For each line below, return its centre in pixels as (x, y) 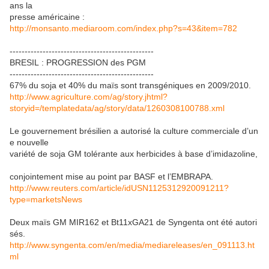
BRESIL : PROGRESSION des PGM (78, 62)
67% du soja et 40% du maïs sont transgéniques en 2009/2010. (131, 85)
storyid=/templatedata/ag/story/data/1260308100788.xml (117, 108)
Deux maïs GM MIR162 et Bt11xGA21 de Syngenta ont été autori (133, 222)
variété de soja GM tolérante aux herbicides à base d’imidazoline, (134, 154)
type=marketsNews (46, 199)
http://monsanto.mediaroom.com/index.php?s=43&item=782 (123, 28)
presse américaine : (47, 17)
